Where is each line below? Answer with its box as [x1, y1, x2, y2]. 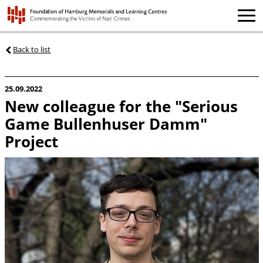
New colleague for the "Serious [4, 96, 238, 117]
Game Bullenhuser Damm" [4, 114, 207, 135]
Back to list [13, 43, 51, 55]
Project [4, 131, 58, 153]
